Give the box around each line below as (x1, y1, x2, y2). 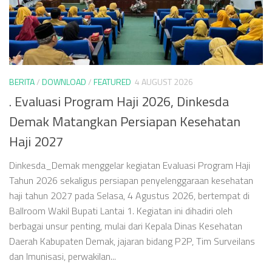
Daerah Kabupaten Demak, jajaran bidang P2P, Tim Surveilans (9, 234, 255, 249)
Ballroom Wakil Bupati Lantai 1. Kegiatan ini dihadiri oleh (9, 203, 233, 219)
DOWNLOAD (42, 75, 86, 89)
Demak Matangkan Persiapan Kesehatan (9, 111, 240, 132)
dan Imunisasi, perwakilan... (9, 249, 116, 264)
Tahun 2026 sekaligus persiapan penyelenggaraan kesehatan (9, 173, 253, 188)
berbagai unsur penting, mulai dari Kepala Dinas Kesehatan (9, 219, 242, 234)
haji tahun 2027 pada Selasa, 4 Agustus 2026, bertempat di (9, 188, 250, 203)
